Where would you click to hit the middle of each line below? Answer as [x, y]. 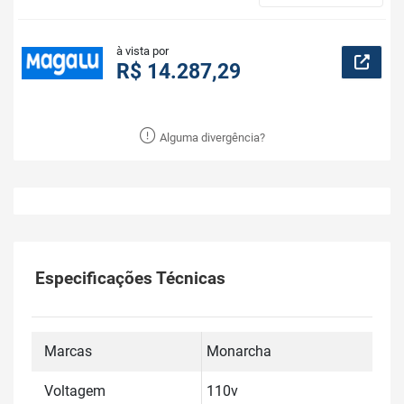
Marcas [68, 351]
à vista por [142, 51]
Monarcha [239, 351]
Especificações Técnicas [130, 278]
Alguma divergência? [211, 138]
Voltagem [75, 391]
